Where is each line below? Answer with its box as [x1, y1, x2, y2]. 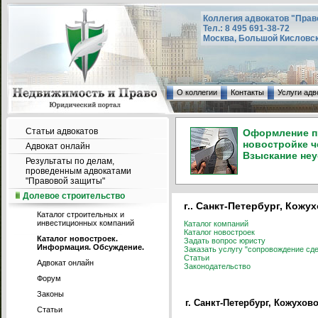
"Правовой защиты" [26, 176, 105, 186]
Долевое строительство [23, 191, 125, 201]
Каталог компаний [184, 219, 248, 228]
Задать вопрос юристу [184, 236, 265, 245]
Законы [37, 290, 64, 298]
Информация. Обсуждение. [37, 243, 144, 251]
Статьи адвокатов [26, 126, 98, 136]
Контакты [231, 88, 264, 97]
